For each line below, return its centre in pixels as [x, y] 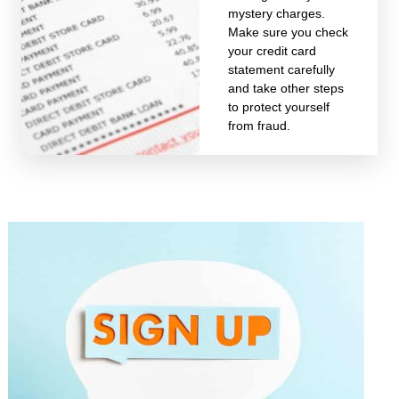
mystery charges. [276, 13]
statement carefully [281, 69]
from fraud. [259, 126]
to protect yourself [278, 107]
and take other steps [285, 88]
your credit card [272, 51]
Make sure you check [288, 32]
